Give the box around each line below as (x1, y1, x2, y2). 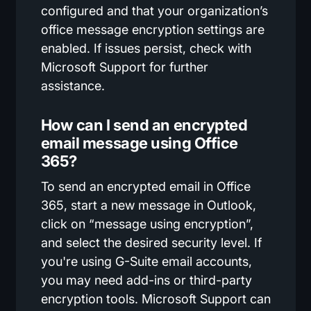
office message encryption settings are (40, 22, 264, 37)
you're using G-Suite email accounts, (40, 253, 252, 269)
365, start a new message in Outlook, (40, 197, 256, 212)
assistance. (40, 78, 105, 93)
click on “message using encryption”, (40, 216, 253, 231)
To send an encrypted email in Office (40, 178, 251, 194)
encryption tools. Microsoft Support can (40, 291, 271, 306)
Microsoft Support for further (40, 59, 208, 74)
